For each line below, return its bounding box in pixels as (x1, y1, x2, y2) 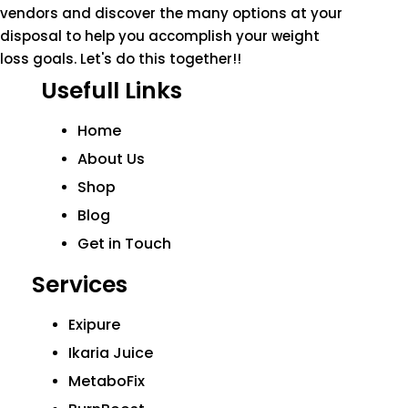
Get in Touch (77, 232, 171, 254)
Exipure (68, 313, 120, 335)
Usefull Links (41, 74, 182, 107)
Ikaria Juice (68, 342, 153, 363)
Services (32, 268, 127, 301)
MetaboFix (68, 370, 145, 392)
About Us (77, 148, 145, 169)
